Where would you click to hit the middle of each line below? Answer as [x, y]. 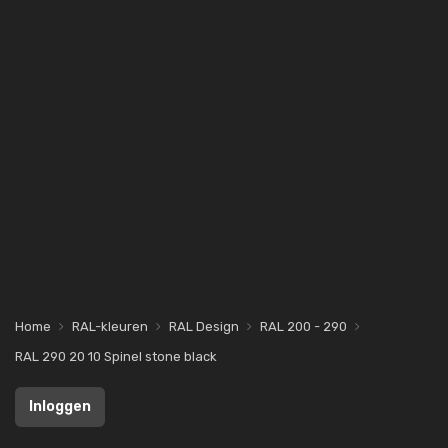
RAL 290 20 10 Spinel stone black [116, 356]
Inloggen [60, 406]
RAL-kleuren [110, 326]
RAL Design [204, 326]
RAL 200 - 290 [303, 326]
